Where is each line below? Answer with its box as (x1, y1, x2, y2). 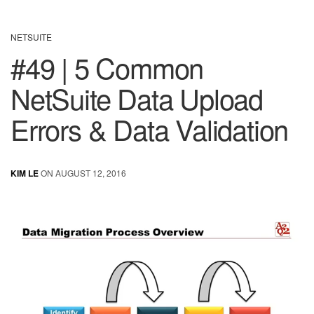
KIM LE (11, 167, 39, 180)
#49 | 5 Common (11, 47, 204, 88)
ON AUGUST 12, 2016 (39, 167, 126, 179)
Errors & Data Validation (11, 109, 289, 149)
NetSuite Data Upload (11, 78, 263, 118)
